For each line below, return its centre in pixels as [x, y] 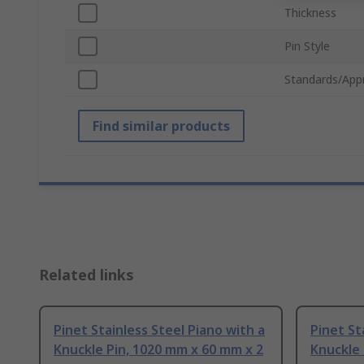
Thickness [310, 13]
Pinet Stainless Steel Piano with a [159, 330]
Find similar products [161, 126]
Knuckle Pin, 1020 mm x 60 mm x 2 [158, 350]
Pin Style [307, 46]
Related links [87, 275]
